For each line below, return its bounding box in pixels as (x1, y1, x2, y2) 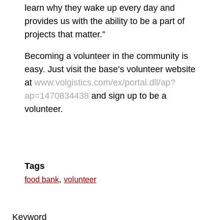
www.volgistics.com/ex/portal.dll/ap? (34, 78, 175, 87)
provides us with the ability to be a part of (25, 16, 185, 26)
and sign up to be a (89, 91, 166, 101)
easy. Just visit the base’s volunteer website (25, 64, 195, 74)
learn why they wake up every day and (25, 2, 175, 13)
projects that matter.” (25, 29, 105, 39)
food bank (25, 175, 59, 184)
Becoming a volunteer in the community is (25, 51, 188, 61)
